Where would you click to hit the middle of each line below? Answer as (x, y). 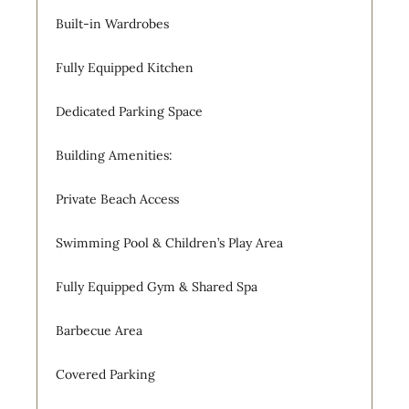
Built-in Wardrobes (112, 23)
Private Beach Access (117, 199)
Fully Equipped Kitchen (125, 67)
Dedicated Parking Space (129, 111)
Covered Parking (105, 374)
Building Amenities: (114, 155)
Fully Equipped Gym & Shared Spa (157, 286)
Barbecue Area (99, 330)
